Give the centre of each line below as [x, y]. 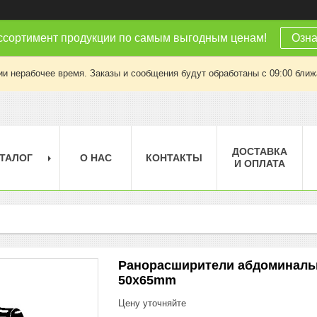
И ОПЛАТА [260, 163]
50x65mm [147, 280]
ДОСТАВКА [260, 151]
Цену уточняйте [152, 303]
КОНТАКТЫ [174, 157]
